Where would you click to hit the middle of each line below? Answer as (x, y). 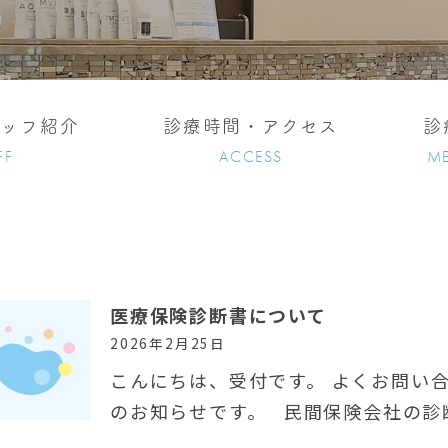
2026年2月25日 (167, 343)
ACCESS (251, 156)
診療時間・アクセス (251, 126)
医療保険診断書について (218, 315)
